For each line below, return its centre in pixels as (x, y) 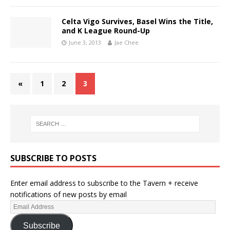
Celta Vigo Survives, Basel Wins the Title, (137, 21)
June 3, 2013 (85, 42)
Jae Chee (127, 42)
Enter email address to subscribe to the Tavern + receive (104, 183)
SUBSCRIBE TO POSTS (53, 158)
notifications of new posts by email (69, 195)
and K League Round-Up (106, 30)
